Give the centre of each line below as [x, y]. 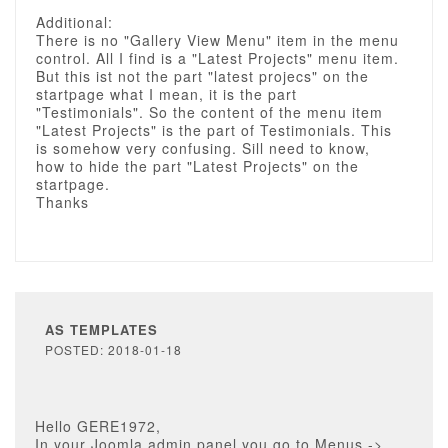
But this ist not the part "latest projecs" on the [202, 76]
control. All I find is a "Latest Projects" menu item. [217, 58]
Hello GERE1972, [98, 426]
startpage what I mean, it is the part [166, 94]
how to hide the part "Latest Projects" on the [197, 166]
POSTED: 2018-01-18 [113, 349]
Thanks [62, 202]
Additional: [74, 22]
